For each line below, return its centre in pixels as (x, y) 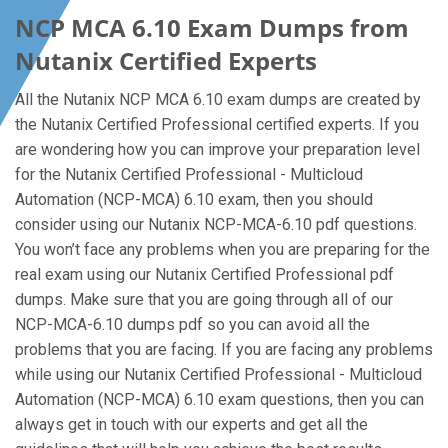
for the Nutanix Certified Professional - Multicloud (189, 174)
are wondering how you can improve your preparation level (217, 149)
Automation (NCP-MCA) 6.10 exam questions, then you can (219, 399)
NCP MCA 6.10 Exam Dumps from (212, 27)
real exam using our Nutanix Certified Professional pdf (204, 274)
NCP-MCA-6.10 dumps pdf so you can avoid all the (192, 324)
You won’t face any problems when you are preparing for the (222, 249)
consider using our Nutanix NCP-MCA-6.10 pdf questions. (216, 224)
